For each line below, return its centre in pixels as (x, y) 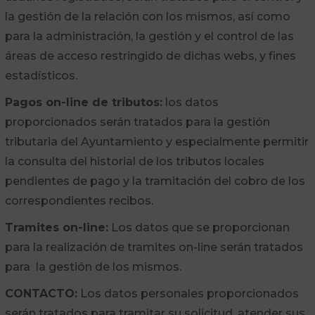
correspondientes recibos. (79, 201)
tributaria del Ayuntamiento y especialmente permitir (156, 142)
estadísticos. (41, 76)
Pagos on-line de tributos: (83, 102)
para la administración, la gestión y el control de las (149, 36)
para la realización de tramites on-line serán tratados (154, 247)
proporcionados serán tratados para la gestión (137, 122)
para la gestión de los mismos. (93, 267)
